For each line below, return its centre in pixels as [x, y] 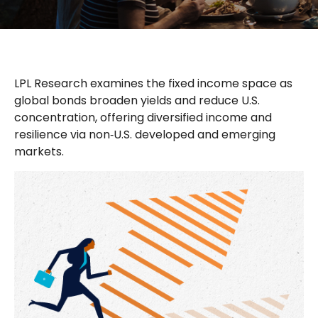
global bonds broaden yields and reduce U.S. [137, 100]
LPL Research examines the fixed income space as [153, 83]
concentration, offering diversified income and [143, 117]
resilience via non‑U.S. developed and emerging [145, 135]
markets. [39, 152]
